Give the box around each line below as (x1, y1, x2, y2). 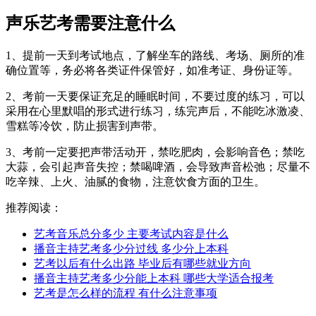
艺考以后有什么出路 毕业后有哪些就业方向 (34, 257, 251, 270)
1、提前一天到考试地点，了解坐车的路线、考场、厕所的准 (6, 49, 305, 62)
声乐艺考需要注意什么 (6, 14, 175, 33)
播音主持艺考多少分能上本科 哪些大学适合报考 (34, 272, 274, 285)
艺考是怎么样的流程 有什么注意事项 (34, 287, 217, 300)
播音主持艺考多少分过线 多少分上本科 (34, 243, 229, 255)
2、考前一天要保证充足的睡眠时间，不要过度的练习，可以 (6, 90, 305, 103)
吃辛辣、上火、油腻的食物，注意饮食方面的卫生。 (6, 176, 265, 188)
